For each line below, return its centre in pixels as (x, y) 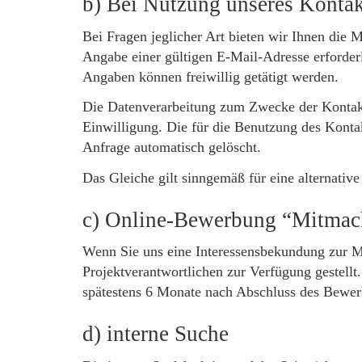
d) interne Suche (156, 334)
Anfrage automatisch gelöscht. (172, 147)
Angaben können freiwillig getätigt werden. (210, 76)
